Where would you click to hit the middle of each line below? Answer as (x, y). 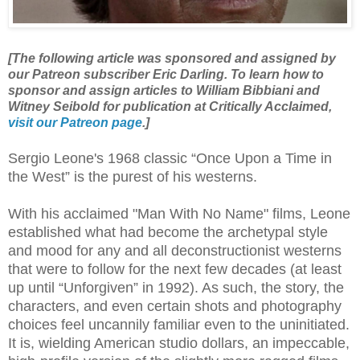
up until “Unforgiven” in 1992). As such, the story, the (176, 288)
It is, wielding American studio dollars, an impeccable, (179, 344)
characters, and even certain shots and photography (175, 307)
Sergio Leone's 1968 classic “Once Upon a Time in (170, 159)
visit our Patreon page (75, 123)
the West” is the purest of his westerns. (133, 177)
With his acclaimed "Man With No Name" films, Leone (179, 214)
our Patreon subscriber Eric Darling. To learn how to (166, 75)
